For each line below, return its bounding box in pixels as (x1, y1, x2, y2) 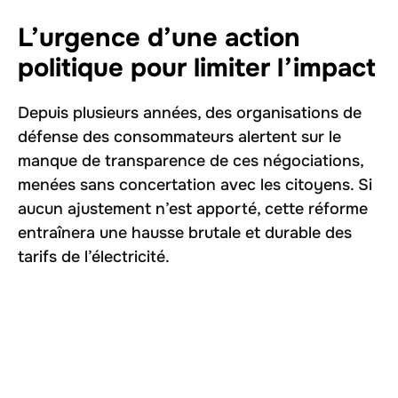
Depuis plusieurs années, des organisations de (18, 103, 362, 123)
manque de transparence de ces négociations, (18, 151, 363, 171)
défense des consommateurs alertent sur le (18, 127, 341, 147)
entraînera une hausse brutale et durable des (18, 223, 352, 243)
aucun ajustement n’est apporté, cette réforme (18, 199, 368, 219)
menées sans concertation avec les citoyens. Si (18, 175, 372, 195)
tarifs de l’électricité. (18, 247, 170, 267)
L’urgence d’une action (18, 21, 300, 55)
